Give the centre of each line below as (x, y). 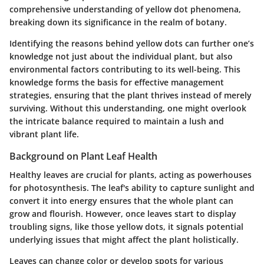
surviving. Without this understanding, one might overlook (128, 108)
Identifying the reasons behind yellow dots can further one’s (132, 44)
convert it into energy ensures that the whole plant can (121, 201)
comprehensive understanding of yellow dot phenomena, (125, 9)
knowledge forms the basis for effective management (117, 82)
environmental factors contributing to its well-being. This (125, 70)
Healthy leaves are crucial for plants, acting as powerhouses (131, 175)
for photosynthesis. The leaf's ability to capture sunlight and (132, 188)
